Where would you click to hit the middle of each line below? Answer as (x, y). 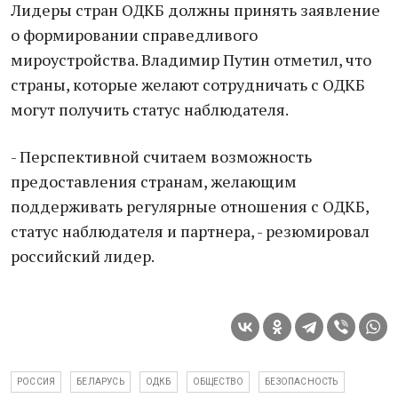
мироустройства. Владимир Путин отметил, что (191, 60)
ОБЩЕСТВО (218, 382)
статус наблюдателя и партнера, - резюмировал (190, 231)
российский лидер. (83, 256)
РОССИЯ (36, 382)
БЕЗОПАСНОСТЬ (302, 382)
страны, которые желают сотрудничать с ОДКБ (188, 84)
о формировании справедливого (134, 35)
